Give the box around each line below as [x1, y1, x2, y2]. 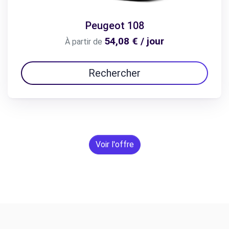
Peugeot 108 [85, 19, 144, 32]
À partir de [65, 36, 102, 47]
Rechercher [88, 66, 141, 79]
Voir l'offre [95, 139, 134, 149]
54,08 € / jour [104, 35, 164, 47]
